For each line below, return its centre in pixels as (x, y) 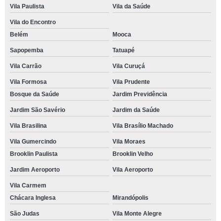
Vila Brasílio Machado (143, 126)
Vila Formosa (28, 82)
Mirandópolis (130, 198)
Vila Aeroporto (132, 170)
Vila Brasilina (28, 126)
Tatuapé (123, 50)
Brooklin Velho (132, 154)
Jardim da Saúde (136, 110)
